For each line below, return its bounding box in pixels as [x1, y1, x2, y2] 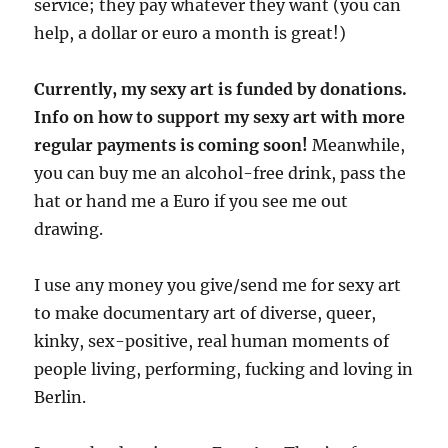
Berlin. [34, 386, 87, 407]
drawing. [34, 218, 104, 239]
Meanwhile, [308, 134, 406, 155]
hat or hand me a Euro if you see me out [34, 190, 349, 211]
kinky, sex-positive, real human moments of [34, 330, 390, 351]
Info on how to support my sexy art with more [34, 106, 406, 127]
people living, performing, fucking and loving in [34, 358, 414, 379]
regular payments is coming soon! [34, 134, 309, 155]
